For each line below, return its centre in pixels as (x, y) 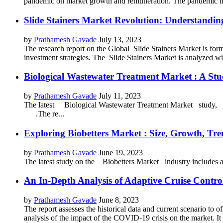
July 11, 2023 (120, 96)
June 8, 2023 (119, 200)
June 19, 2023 (121, 152)
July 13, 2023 (120, 39)
